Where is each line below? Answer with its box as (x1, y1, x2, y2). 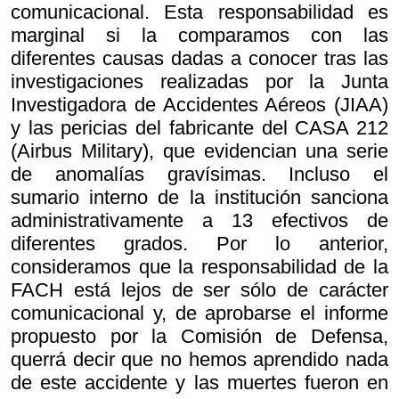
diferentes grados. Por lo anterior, (11, 232, 388, 256)
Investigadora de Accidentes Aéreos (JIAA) (11, 94, 388, 117)
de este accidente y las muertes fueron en (11, 371, 388, 395)
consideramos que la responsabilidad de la (11, 256, 388, 279)
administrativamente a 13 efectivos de (11, 209, 388, 232)
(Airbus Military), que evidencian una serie (11, 140, 388, 163)
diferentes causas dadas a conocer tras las (11, 47, 388, 70)
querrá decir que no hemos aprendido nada (11, 348, 388, 371)
